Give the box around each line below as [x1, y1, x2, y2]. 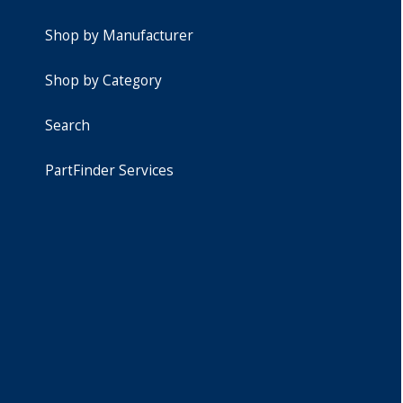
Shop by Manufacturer [44, 26, 193, 45]
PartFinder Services [44, 161, 174, 180]
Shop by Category [44, 71, 162, 90]
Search [44, 116, 90, 135]
